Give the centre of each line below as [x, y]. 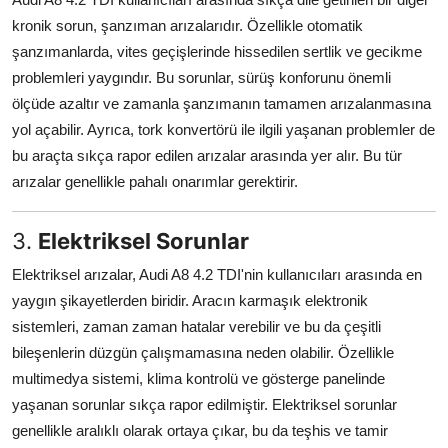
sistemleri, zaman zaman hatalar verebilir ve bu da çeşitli [196, 326]
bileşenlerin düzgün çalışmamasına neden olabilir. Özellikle [203, 352]
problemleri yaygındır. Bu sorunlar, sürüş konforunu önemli [201, 77]
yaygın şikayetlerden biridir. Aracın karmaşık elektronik [190, 300]
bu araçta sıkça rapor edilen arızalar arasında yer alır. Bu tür [207, 155]
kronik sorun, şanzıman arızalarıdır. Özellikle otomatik [187, 25]
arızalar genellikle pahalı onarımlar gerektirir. [155, 181]
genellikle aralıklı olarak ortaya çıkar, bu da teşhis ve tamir [200, 430]
